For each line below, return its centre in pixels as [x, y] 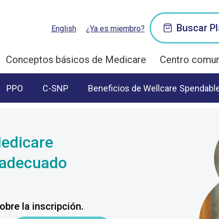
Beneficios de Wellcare [132, 88]
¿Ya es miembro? [115, 29]
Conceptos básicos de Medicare [76, 60]
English [64, 29]
